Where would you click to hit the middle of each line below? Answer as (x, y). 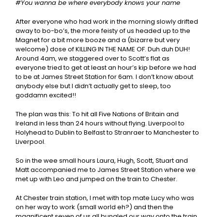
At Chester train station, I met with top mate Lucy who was (105, 198)
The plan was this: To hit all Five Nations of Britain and (97, 114)
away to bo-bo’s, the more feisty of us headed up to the (103, 31)
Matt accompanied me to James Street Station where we (106, 170)
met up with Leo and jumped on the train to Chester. (97, 179)
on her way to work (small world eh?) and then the (95, 207)
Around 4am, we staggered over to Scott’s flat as (93, 59)
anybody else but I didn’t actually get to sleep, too (93, 86)
